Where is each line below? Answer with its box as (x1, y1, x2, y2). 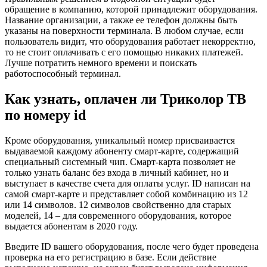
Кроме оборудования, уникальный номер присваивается (5, 135, 235, 145)
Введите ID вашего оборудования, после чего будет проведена (5, 241, 259, 252)
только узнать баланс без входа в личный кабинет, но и (5, 167, 229, 178)
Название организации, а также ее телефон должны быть (5, 14, 237, 25)
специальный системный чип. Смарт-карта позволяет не (5, 156, 235, 167)
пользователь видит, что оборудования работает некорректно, (5, 36, 256, 46)
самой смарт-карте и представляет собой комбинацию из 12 (5, 188, 248, 199)
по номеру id (5, 107, 86, 123)
